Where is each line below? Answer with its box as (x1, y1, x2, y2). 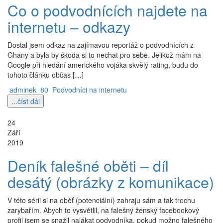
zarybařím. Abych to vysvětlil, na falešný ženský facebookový (7, 205, 199, 215)
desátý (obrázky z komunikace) (7, 171, 214, 193)
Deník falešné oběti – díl (7, 155, 169, 176)
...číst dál (11, 96, 40, 106)
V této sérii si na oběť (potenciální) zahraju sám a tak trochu (7, 195, 195, 205)
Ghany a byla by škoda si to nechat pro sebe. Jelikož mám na (7, 50, 201, 60)
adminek (9, 85, 36, 95)
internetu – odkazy (7, 16, 130, 37)
